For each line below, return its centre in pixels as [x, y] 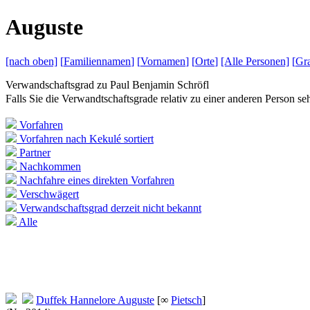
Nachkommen [49, 166]
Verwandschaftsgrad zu [58, 84]
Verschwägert [48, 194]
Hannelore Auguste [111, 300]
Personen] [267, 61]
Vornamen [163, 61]
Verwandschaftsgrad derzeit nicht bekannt [109, 208]
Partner [34, 152]
